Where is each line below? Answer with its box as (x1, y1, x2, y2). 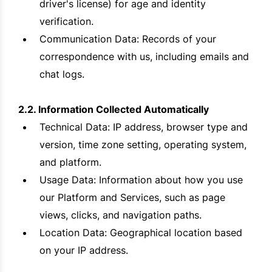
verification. (39, 15, 93, 28)
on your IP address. (39, 244, 128, 257)
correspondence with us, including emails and (39, 50, 249, 63)
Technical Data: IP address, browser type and (39, 121, 248, 134)
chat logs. (39, 68, 84, 81)
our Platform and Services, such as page (39, 191, 225, 204)
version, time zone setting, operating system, (39, 138, 246, 151)
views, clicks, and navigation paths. (39, 209, 202, 222)
